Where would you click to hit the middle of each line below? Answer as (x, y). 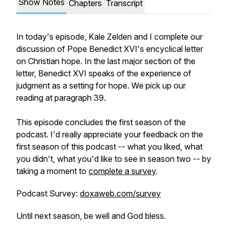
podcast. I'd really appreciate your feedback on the (110, 134)
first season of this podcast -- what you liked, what (109, 147)
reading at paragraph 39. (61, 98)
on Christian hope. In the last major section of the (106, 61)
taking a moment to (52, 171)
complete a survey (122, 171)
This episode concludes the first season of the (101, 122)
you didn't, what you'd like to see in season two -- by (114, 159)
